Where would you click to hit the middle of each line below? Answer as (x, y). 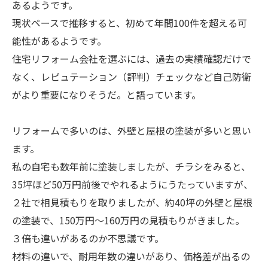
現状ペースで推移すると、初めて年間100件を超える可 (130, 23)
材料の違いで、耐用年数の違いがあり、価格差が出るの (131, 256)
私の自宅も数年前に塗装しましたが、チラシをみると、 (131, 166)
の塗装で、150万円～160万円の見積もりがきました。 (128, 220)
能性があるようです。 (59, 41)
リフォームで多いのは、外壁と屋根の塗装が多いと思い (132, 130)
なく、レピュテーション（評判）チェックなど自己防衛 (132, 77)
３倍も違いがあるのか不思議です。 (88, 238)
